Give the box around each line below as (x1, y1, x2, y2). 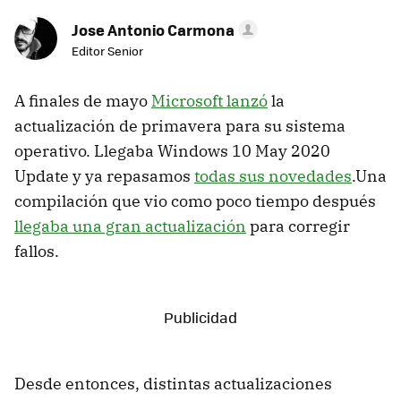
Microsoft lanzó (151, 90, 268, 112)
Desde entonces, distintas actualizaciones (14, 373, 332, 395)
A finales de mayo (14, 90, 151, 112)
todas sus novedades (194, 166, 352, 187)
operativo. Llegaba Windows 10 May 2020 (14, 141, 330, 162)
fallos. (14, 241, 59, 262)
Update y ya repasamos (14, 166, 194, 187)
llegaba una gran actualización (14, 216, 246, 237)
